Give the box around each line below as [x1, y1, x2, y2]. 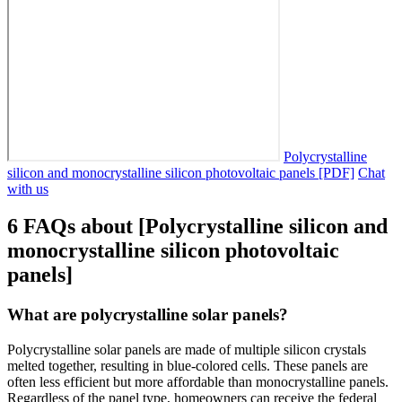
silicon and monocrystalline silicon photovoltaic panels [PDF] [7, 164, 354, 180]
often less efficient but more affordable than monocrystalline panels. [7, 374, 389, 390]
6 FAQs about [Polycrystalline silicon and [7, 214, 388, 239]
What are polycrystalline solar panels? [7, 305, 288, 325]
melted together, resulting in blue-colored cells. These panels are [7, 358, 368, 374]
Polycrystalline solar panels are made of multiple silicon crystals [7, 342, 366, 358]
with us [7, 180, 48, 197]
